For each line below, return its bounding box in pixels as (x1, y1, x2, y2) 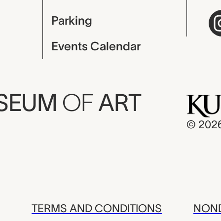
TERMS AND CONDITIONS (32, 202, 162, 214)
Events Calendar (51, 39, 141, 53)
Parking (51, 14, 92, 27)
